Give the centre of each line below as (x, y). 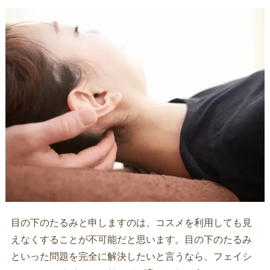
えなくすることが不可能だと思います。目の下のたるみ (131, 240)
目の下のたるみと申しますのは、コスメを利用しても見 (131, 223)
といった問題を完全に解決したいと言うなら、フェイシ (131, 256)
